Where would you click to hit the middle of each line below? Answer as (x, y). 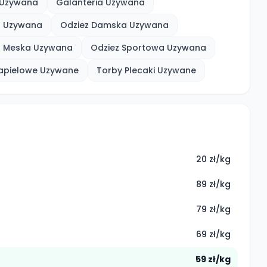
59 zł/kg (213, 259)
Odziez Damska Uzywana (114, 25)
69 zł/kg (213, 234)
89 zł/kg (213, 184)
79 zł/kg (213, 209)
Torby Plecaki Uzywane (146, 70)
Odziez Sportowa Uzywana (148, 48)
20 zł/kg (213, 159)
